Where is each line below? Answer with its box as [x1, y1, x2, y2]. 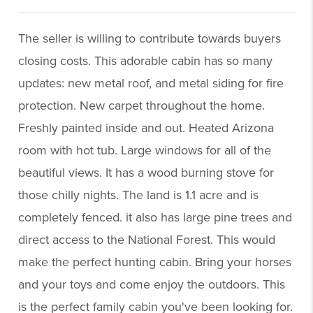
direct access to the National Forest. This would [18, 232, 276, 247]
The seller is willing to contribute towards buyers [18, 31, 282, 46]
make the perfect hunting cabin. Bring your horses [18, 254, 292, 270]
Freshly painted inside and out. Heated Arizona [18, 120, 275, 136]
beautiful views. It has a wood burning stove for [18, 165, 275, 180]
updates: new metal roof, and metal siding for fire [18, 75, 284, 91]
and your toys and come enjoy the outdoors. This [18, 277, 286, 292]
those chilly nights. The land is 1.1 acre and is [18, 187, 259, 203]
